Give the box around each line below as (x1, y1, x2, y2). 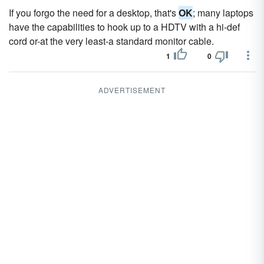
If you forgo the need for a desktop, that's (9, 6, 179, 19)
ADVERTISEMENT (98, 85, 166, 95)
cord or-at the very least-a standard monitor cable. (9, 34, 214, 48)
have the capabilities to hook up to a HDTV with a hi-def (9, 20, 240, 34)
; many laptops (193, 6, 253, 19)
